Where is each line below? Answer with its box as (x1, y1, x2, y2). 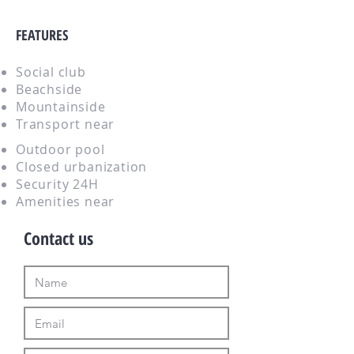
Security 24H (16, 175, 99, 193)
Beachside (16, 81, 83, 98)
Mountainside (16, 98, 106, 115)
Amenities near (16, 193, 115, 210)
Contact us (24, 226, 93, 250)
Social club (16, 63, 86, 81)
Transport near (16, 115, 115, 133)
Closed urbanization (16, 158, 148, 175)
